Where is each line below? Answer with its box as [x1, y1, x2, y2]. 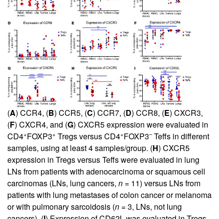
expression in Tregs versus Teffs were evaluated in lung [7, 153, 199, 165]
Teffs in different [152, 130, 209, 142]
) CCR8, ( [131, 107, 164, 118]
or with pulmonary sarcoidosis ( [7, 200, 115, 212]
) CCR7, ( [93, 107, 126, 118]
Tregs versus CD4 [56, 130, 120, 142]
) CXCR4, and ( [15, 118, 67, 130]
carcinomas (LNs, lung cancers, [7, 177, 118, 189]
